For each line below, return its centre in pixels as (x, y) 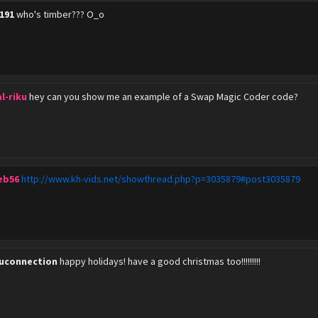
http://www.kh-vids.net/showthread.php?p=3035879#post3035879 (161, 179)
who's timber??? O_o (61, 14)
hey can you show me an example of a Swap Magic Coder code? (164, 97)
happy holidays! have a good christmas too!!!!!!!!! (160, 261)
